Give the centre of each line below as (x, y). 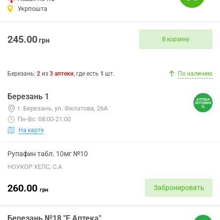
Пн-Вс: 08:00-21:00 (44, 119)
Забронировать (179, 188)
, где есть (87, 74)
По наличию (195, 74)
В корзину (176, 39)
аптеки (64, 74)
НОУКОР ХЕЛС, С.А (35, 167)
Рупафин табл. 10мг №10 (48, 154)
